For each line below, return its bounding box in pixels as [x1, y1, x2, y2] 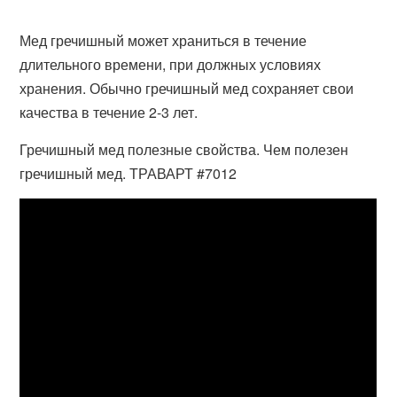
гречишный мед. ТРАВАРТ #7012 [19, 163, 237, 183]
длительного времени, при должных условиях [19, 54, 322, 74]
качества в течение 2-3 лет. [19, 102, 198, 122]
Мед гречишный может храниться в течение [19, 30, 307, 51]
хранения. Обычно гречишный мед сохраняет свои [19, 78, 354, 98]
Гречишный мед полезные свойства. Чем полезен [19, 139, 349, 160]
